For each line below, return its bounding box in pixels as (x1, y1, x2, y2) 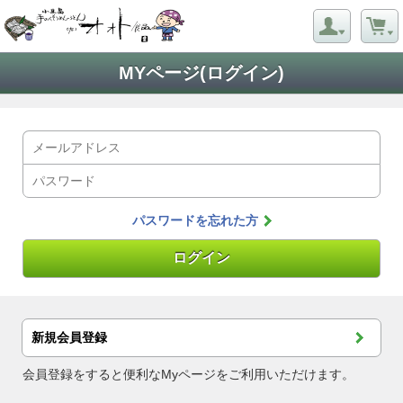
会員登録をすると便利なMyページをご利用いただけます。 (22, 367, 355, 381)
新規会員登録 (31, 330, 108, 345)
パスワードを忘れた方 (131, 213, 258, 228)
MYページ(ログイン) (119, 63, 284, 83)
